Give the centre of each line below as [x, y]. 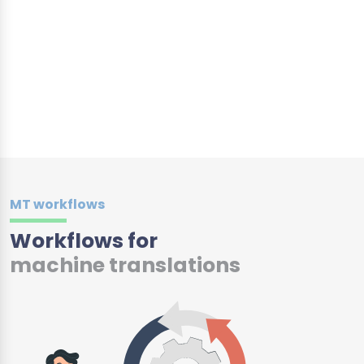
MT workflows [57, 204]
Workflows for [84, 240]
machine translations [125, 265]
